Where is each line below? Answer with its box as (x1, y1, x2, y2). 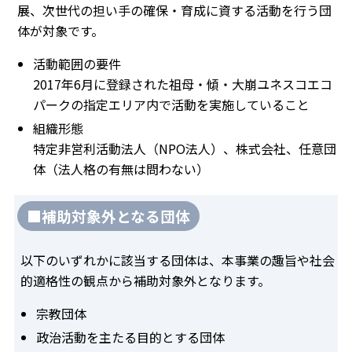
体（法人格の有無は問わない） (33, 159, 209, 178)
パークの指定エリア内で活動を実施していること (33, 94, 310, 114)
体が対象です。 (17, 20, 104, 40)
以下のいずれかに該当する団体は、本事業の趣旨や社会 (20, 250, 335, 269)
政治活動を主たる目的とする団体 (36, 327, 225, 346)
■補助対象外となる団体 (27, 204, 190, 226)
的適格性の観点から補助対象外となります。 (20, 270, 270, 290)
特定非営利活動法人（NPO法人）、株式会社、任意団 (33, 138, 336, 158)
